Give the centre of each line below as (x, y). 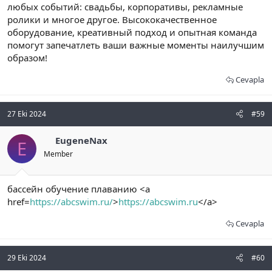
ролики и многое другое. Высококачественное (112, 19)
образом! (27, 57)
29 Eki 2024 (27, 258)
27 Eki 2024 (27, 114)
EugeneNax (81, 140)
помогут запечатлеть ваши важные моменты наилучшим (136, 45)
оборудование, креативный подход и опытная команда (132, 32)
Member (58, 154)
